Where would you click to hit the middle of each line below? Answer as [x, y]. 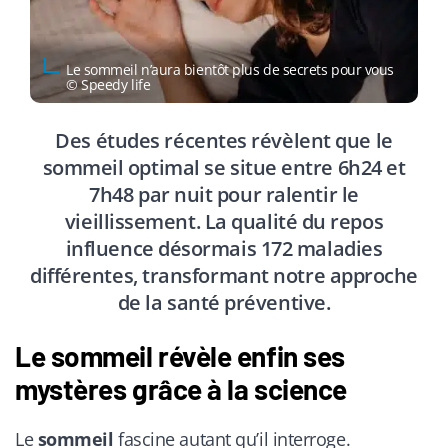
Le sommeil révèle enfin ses [180, 355]
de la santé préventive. [224, 302]
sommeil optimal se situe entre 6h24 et [224, 167]
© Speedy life [108, 84]
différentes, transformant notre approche [224, 275]
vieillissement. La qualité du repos [224, 221]
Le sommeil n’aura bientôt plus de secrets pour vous [230, 69]
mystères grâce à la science [181, 388]
